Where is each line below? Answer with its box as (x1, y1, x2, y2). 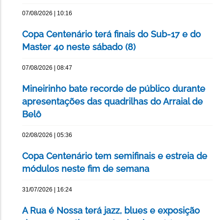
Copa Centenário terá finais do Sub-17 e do (22, 29, 201, 40)
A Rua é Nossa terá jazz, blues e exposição (22, 205, 200, 216)
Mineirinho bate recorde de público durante (22, 83, 205, 94)
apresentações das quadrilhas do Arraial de (22, 96, 203, 107)
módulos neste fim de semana (22, 164, 149, 174)
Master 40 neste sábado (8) (22, 42, 136, 53)
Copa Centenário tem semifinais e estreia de (22, 151, 207, 162)
